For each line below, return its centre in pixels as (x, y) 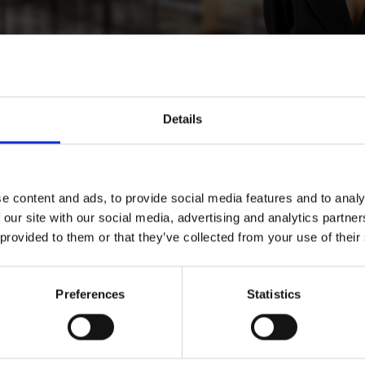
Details (182, 119)
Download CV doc (264, 344)
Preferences (90, 294)
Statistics (274, 294)
